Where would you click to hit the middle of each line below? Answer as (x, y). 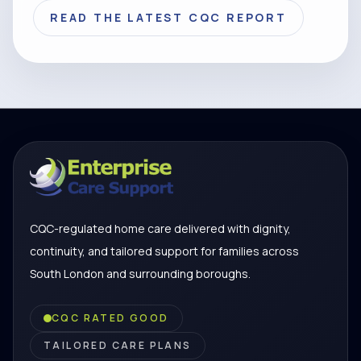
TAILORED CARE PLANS (118, 345)
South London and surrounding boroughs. (140, 274)
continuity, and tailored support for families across (164, 251)
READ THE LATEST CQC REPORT (168, 17)
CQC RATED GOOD (110, 318)
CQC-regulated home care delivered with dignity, (160, 228)
